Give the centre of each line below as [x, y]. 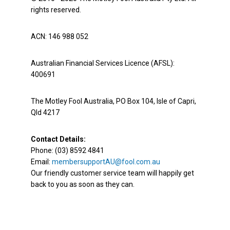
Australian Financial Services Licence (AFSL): [103, 63]
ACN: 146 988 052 [60, 37]
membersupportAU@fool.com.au [106, 162]
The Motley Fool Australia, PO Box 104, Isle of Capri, [113, 101]
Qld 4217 [45, 113]
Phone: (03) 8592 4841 [68, 151]
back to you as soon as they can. [83, 185]
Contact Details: [58, 139]
